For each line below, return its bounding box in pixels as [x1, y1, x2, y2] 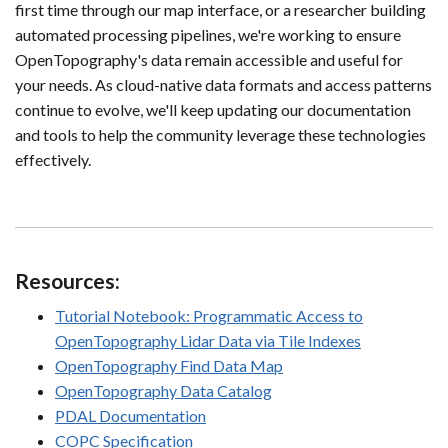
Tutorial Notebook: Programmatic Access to [55, 306, 363, 326]
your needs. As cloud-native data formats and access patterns [15, 75, 432, 95]
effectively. [15, 150, 91, 170]
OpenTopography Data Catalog [55, 381, 272, 401]
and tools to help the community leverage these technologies [15, 125, 426, 145]
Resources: [15, 268, 120, 294]
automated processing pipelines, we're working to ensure [15, 25, 401, 45]
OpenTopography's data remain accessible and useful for [15, 50, 403, 70]
